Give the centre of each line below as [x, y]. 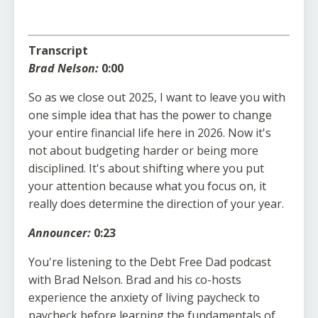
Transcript [58, 51]
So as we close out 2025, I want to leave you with [157, 98]
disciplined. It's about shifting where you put [146, 169]
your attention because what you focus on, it [147, 186]
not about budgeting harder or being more [143, 151]
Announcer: [60, 233]
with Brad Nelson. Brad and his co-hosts [135, 280]
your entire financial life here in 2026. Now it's [150, 133]
